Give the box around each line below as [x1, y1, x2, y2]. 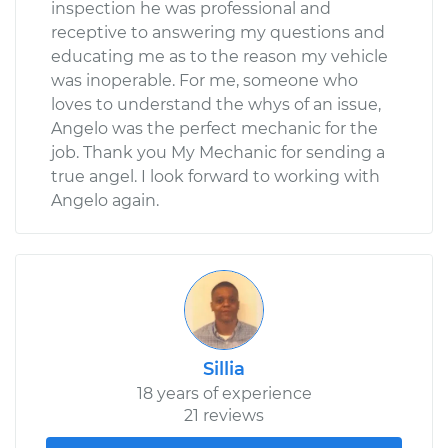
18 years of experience [136, 383, 312, 403]
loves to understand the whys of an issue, [51, 94, 381, 114]
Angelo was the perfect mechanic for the [51, 118, 378, 138]
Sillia [203, 357, 245, 380]
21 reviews [184, 405, 264, 425]
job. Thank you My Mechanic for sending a [51, 142, 385, 162]
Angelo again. [51, 190, 159, 210]
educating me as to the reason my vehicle [51, 46, 388, 66]
